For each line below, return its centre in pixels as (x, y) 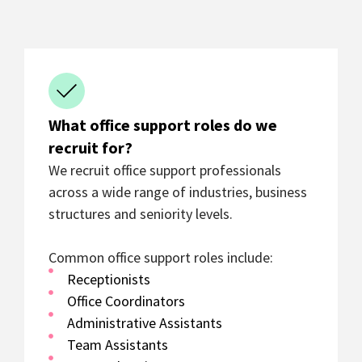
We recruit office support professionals (165, 170)
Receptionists (108, 280)
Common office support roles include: (161, 258)
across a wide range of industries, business (178, 192)
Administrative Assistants (144, 323)
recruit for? (90, 148)
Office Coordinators (126, 301)
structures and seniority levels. (141, 214)
